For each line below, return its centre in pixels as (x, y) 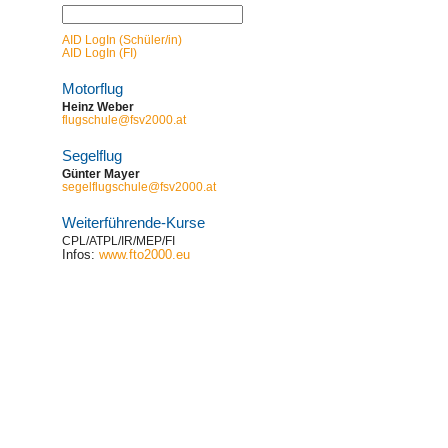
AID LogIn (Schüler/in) (122, 40)
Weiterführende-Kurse (133, 222)
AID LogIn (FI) (99, 53)
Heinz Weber (98, 107)
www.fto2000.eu (144, 254)
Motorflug (92, 88)
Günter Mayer (101, 174)
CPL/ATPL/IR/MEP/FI (118, 241)
